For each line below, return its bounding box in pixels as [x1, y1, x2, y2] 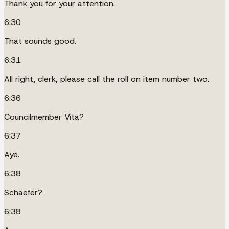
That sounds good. [4, 35, 76, 47]
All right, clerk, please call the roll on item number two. [4, 73, 209, 84]
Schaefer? [4, 187, 42, 198]
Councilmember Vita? [4, 111, 84, 122]
